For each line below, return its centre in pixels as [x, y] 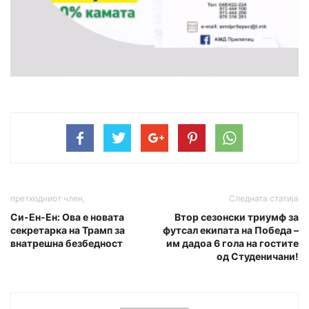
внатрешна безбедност [67, 243]
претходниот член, [48, 198]
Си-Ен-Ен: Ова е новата [67, 217]
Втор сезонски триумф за [237, 217]
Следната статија [264, 198]
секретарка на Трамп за [68, 230]
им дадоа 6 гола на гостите [232, 243]
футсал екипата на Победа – [231, 230]
